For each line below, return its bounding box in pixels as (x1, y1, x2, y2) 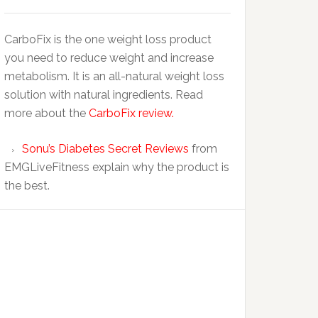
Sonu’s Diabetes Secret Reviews (22, 142, 189, 156)
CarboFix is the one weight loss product (4, 33, 212, 47)
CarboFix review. (89, 106, 174, 121)
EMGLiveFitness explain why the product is (4, 160, 229, 175)
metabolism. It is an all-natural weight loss (4, 70, 224, 84)
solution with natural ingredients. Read (4, 88, 203, 102)
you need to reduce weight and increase (4, 51, 214, 65)
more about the (4, 106, 89, 121)
